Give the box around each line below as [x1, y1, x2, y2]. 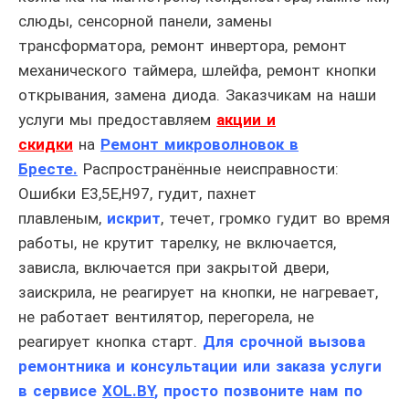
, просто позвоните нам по [154, 382, 362, 401]
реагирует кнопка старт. [18, 332, 197, 351]
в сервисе [18, 382, 102, 401]
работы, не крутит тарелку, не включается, [18, 234, 336, 253]
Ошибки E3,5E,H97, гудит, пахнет [18, 184, 257, 204]
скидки [18, 135, 73, 154]
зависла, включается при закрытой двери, [18, 258, 329, 278]
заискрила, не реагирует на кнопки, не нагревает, [18, 283, 378, 302]
